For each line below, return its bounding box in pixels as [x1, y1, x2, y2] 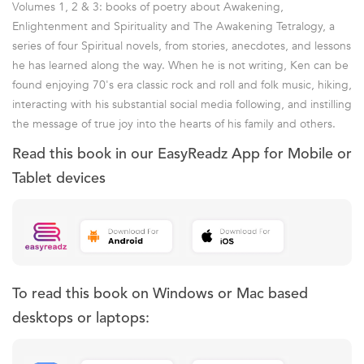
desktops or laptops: [12, 310, 149, 326]
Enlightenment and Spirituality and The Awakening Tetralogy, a [12, 18, 335, 34]
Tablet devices [12, 171, 106, 186]
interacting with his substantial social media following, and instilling [12, 96, 352, 112]
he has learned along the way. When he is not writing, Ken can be [12, 57, 349, 73]
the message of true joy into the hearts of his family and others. [12, 115, 336, 132]
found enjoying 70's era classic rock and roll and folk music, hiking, [12, 76, 352, 93]
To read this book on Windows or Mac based [12, 286, 308, 301]
